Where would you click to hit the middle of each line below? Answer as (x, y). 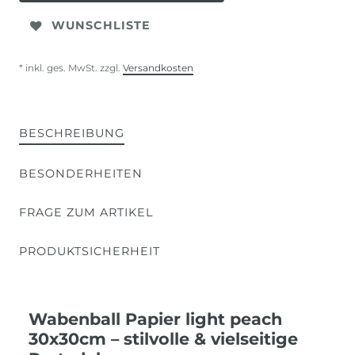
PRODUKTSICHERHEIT (90, 251)
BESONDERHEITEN (81, 173)
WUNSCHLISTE (101, 26)
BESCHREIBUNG (72, 133)
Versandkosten (158, 67)
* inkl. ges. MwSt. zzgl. (71, 67)
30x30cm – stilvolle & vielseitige (163, 338)
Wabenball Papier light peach (155, 319)
